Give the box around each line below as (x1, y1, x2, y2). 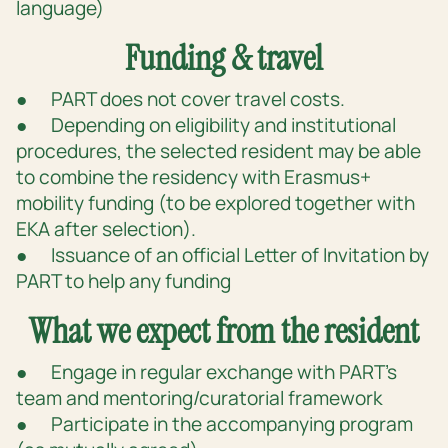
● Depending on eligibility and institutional (16, 112, 396, 139)
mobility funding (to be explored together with (16, 190, 415, 217)
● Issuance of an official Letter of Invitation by (16, 242, 429, 269)
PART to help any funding (16, 268, 231, 295)
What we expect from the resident (29, 308, 419, 355)
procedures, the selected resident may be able (16, 138, 421, 165)
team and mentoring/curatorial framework (16, 385, 383, 412)
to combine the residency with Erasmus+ (16, 164, 371, 191)
